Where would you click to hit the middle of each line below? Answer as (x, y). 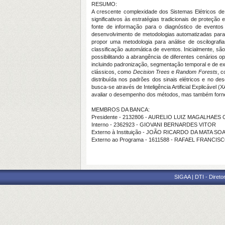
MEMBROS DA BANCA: (121, 109)
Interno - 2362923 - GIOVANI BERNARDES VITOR (154, 125)
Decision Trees (152, 72)
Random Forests (197, 72)
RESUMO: (104, 4)
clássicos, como (112, 72)
